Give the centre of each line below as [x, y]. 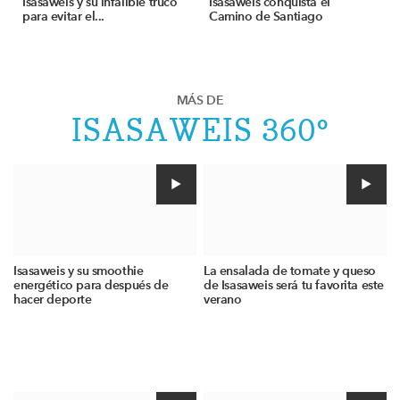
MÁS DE [200, 100]
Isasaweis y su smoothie [79, 271]
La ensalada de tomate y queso [290, 271]
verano [223, 299]
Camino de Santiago [266, 16]
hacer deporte [53, 299]
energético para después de [91, 285]
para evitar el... [63, 16]
